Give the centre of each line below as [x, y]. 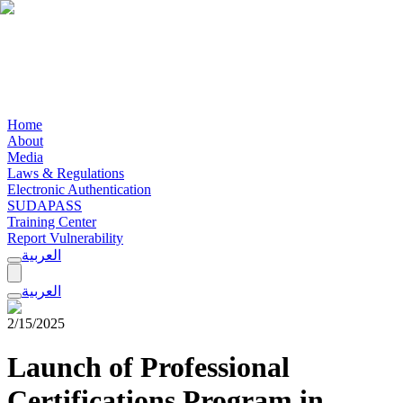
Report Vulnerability [65, 238]
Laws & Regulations [66, 173]
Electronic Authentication [79, 189]
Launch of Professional [148, 367]
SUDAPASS [45, 206]
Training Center [52, 222]
